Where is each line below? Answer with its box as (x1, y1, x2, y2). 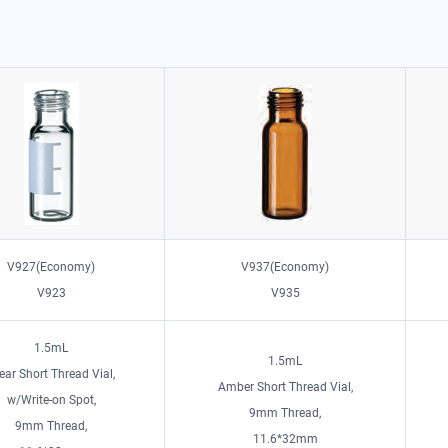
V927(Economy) (7, 259, 96, 274)
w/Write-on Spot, (6, 392, 96, 407)
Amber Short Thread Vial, (217, 379, 353, 394)
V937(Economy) (241, 259, 330, 274)
